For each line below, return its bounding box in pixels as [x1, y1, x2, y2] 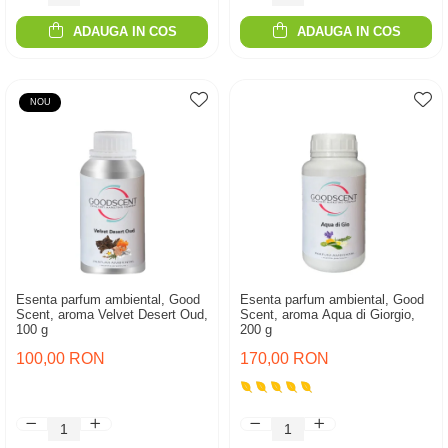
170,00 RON [240, 350, 329, 367]
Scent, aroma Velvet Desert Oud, [16, 307, 208, 322]
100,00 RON [16, 350, 105, 367]
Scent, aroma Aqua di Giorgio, [240, 307, 415, 322]
